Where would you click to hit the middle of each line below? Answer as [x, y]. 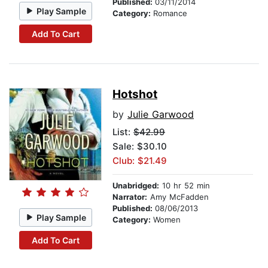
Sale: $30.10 [140, 147]
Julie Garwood [161, 115]
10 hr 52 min [185, 186]
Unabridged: [136, 186]
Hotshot [135, 95]
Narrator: [130, 197]
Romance [170, 13]
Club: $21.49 [140, 161]
